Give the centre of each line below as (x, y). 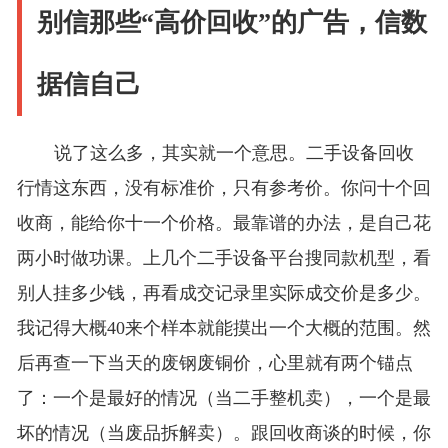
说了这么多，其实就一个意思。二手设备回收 (233, 153)
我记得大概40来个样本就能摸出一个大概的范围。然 (223, 328)
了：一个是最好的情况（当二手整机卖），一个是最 (223, 398)
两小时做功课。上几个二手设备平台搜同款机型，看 (223, 258)
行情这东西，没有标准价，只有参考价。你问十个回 (223, 188)
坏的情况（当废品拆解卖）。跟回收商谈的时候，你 (223, 433)
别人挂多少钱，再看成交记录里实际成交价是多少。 (223, 293)
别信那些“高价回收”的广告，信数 (231, 23)
